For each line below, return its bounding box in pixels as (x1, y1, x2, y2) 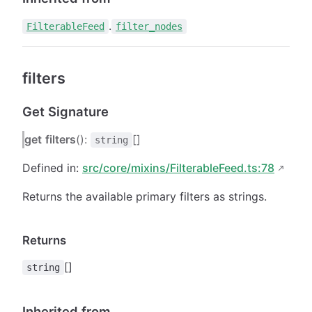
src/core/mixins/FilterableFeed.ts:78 (82, 160, 274, 175)
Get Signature (22, 103, 109, 119)
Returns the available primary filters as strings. (22, 189, 267, 203)
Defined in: (22, 160, 82, 175)
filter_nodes (116, 20, 182, 32)
